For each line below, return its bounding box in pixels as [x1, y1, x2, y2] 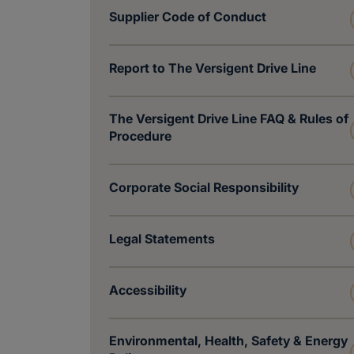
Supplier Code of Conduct [109, 8, 266, 24]
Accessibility [109, 281, 186, 298]
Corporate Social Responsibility [109, 179, 299, 195]
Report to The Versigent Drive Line [109, 59, 316, 76]
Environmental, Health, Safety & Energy [109, 333, 348, 348]
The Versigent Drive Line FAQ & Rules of [109, 111, 348, 126]
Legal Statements [109, 230, 215, 247]
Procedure [109, 128, 171, 144]
